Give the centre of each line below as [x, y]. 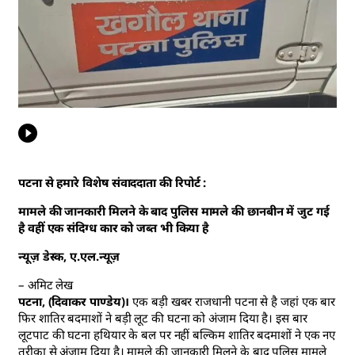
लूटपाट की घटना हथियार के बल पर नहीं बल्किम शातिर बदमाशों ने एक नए [177, 335]
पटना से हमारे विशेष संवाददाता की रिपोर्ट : [114, 183]
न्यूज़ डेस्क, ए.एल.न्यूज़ [69, 256]
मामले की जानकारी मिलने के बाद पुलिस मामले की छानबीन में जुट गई [174, 211]
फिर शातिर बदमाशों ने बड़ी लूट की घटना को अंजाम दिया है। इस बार [163, 318]
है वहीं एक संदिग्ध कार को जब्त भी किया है [114, 228]
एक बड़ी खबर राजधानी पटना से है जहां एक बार [233, 302]
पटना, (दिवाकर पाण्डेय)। [74, 302]
